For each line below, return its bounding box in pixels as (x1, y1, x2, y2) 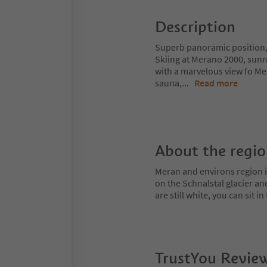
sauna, (155, 77, 182, 89)
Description (155, 17, 235, 36)
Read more (194, 77, 238, 89)
